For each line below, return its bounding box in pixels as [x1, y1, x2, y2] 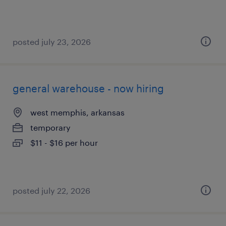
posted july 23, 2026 [13, 37, 91, 46]
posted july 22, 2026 [13, 186, 90, 195]
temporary [30, 123, 71, 132]
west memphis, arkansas [30, 107, 125, 117]
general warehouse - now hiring [13, 82, 164, 94]
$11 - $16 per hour [30, 138, 98, 147]
